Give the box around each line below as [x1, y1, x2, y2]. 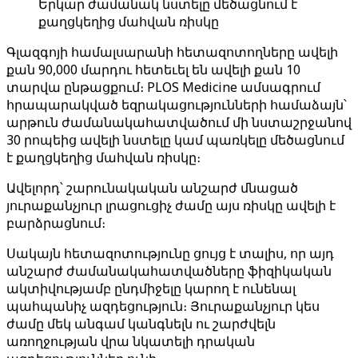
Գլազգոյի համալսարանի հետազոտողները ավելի [6, 43, 338, 61]
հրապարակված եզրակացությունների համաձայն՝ [6, 96, 347, 113]
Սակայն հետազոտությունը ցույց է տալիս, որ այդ [6, 245, 334, 262]
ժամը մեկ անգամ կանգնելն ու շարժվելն [6, 315, 276, 332]
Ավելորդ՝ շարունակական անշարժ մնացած [6, 179, 298, 197]
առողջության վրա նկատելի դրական [6, 332, 255, 350]
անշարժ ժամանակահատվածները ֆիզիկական [6, 262, 332, 280]
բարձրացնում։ [6, 214, 105, 232]
